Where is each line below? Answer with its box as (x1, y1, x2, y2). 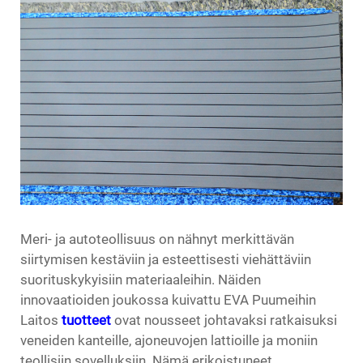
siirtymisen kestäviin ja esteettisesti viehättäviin (20, 250, 311, 267)
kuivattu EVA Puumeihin (172, 291, 316, 308)
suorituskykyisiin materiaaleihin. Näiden (20, 271, 261, 288)
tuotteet (62, 311, 114, 328)
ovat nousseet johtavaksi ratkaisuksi (114, 311, 337, 328)
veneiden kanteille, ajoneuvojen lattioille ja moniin (20, 331, 318, 348)
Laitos (20, 311, 62, 328)
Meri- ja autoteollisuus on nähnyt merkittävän (20, 230, 294, 247)
